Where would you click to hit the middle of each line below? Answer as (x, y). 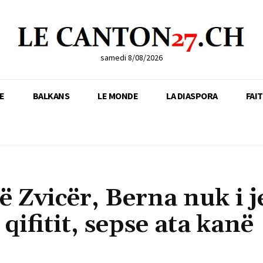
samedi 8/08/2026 (131, 57)
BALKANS (51, 95)
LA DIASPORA (192, 95)
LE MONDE (118, 95)
